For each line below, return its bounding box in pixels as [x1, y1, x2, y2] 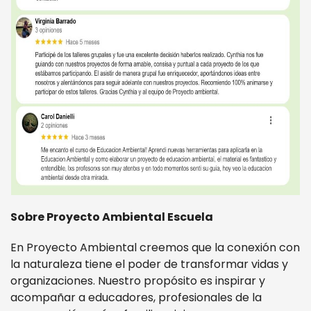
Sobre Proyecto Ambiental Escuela [10, 209, 213, 225]
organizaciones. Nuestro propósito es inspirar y [10, 273, 265, 289]
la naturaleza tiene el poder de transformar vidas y [10, 256, 288, 272]
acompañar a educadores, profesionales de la [10, 289, 262, 305]
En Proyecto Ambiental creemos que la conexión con [10, 239, 300, 255]
